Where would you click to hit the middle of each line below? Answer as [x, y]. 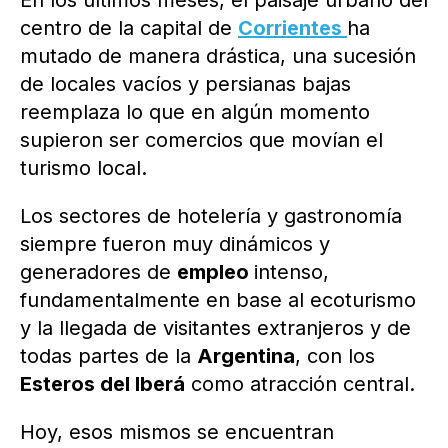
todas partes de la [108, 356]
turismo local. [83, 168]
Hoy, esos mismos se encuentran [177, 432]
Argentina [246, 356]
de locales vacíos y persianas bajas [185, 84]
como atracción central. [300, 384]
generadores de [98, 272]
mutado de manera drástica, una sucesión [218, 56]
